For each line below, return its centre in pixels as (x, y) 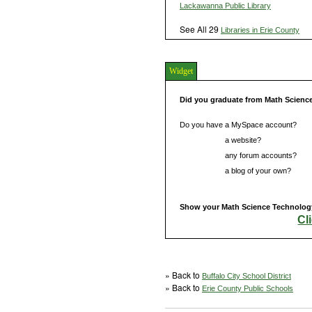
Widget (181, 71)
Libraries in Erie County (260, 30)
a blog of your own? (257, 171)
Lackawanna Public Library (225, 6)
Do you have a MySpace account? (238, 125)
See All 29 (200, 29)
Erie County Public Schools (248, 289)
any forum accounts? (260, 156)
